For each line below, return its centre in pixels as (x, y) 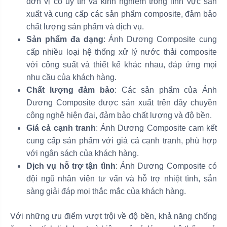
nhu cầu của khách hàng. (71, 77)
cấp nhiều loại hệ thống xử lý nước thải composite (122, 52)
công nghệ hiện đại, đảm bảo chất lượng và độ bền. (119, 115)
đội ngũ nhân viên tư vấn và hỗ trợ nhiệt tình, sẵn (122, 178)
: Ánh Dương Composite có (166, 166)
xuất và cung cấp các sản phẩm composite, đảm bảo (122, 14)
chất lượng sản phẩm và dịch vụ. (85, 26)
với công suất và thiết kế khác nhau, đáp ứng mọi (122, 64)
